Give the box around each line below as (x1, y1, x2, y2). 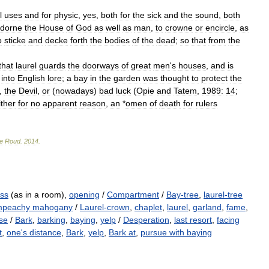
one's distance (7, 228, 61, 237)
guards (39, 61, 65, 70)
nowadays (55, 86, 94, 95)
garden (113, 73, 141, 83)
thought (160, 73, 189, 83)
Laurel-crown (80, 202, 130, 212)
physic (54, 10, 78, 20)
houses (178, 61, 206, 70)
